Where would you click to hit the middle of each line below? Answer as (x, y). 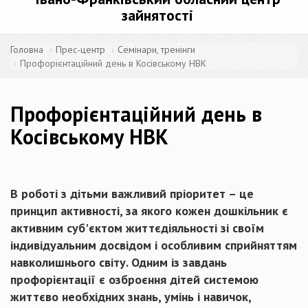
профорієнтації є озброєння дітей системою (134, 279)
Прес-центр (80, 49)
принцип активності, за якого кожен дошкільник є (149, 211)
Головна (27, 49)
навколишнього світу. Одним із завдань (119, 262)
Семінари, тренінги (156, 49)
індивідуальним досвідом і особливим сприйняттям (154, 245)
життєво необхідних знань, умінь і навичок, (131, 297)
